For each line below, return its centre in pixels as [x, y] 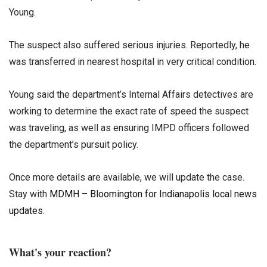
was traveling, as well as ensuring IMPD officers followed [129, 128]
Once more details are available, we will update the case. [127, 178]
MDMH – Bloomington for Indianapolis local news [153, 194]
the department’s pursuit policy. [74, 144]
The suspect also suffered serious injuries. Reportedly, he [129, 45]
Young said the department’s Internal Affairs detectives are [131, 94]
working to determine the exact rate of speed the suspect [129, 111]
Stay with [29, 194]
